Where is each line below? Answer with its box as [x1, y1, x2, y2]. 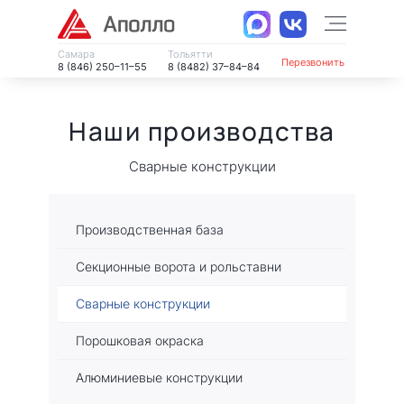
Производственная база [76, 221, 224, 237]
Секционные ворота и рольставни [76, 258, 281, 274]
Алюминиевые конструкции [76, 369, 243, 385]
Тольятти [167, 47, 213, 60]
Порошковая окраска [76, 332, 204, 348]
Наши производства [69, 113, 335, 148]
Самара [58, 47, 95, 60]
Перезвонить [280, 55, 344, 69]
